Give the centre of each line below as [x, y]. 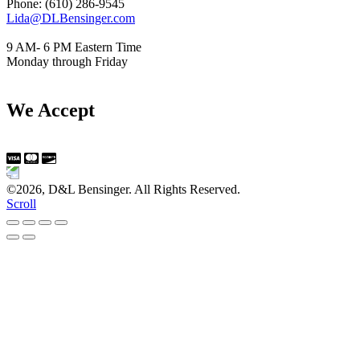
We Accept [51, 110]
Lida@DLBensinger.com [71, 18]
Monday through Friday [67, 62]
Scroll [21, 204]
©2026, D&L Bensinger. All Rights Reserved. [123, 189]
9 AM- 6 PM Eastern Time [74, 47]
